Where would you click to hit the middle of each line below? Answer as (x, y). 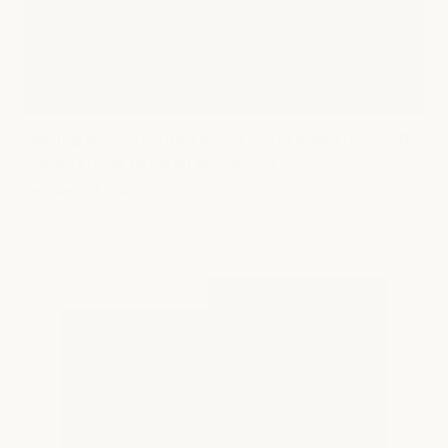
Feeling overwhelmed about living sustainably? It (217, 137)
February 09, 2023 (83, 189)
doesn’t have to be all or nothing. (152, 161)
